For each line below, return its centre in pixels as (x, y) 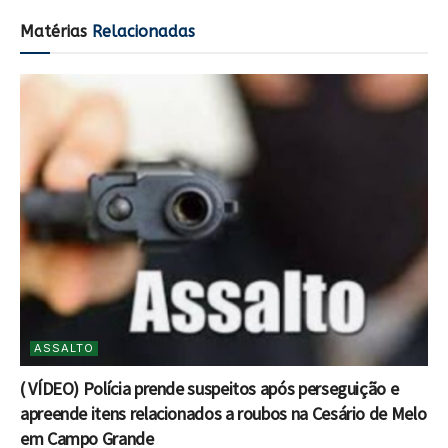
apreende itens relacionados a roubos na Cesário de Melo (223, 413)
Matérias (53, 31)
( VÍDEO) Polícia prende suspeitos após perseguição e (209, 388)
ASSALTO (64, 347)
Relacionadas (141, 31)
